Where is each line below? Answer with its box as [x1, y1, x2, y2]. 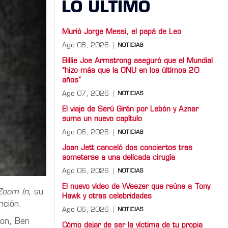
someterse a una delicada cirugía [62, 154, 175, 162]
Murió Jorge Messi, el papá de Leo [62, 28, 181, 36]
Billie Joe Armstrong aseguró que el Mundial [62, 57, 213, 65]
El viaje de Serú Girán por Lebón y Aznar [62, 105, 198, 113]
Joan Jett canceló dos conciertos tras [62, 144, 192, 152]
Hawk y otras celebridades [62, 192, 152, 201]
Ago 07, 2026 [62, 90, 109, 97]
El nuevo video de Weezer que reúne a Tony [62, 183, 210, 191]
